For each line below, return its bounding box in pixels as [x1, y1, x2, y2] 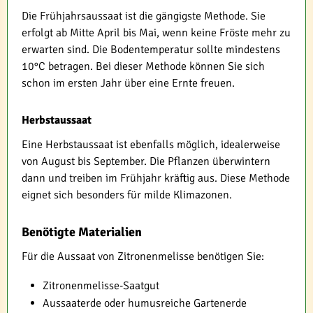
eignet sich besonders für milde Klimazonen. [22, 188, 232, 202]
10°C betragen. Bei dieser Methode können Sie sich [22, 59, 265, 73]
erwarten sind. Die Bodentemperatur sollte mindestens [22, 43, 280, 57]
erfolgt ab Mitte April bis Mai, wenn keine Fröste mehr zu [22, 26, 291, 40]
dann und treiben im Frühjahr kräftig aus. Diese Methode [22, 171, 290, 185]
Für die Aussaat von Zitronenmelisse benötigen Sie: [22, 249, 264, 263]
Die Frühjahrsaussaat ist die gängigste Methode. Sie [22, 9, 265, 23]
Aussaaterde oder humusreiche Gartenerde [43, 296, 247, 310]
